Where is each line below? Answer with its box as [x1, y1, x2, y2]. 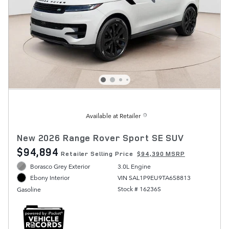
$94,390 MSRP [137, 149, 185, 158]
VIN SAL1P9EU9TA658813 [117, 172, 191, 182]
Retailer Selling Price [61, 149, 133, 158]
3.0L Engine [117, 161, 151, 171]
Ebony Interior [30, 173, 70, 182]
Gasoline [17, 184, 41, 194]
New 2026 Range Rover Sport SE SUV [17, 131, 184, 144]
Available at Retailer [86, 110, 141, 120]
